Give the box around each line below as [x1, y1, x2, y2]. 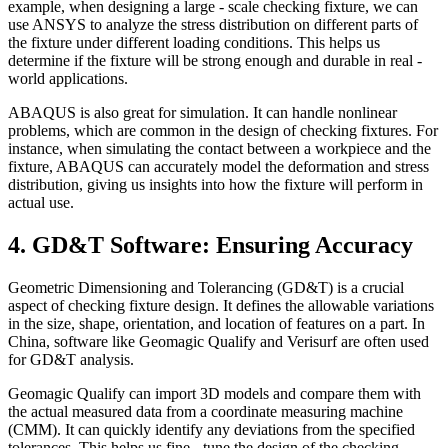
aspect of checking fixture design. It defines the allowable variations [8, 296, 434, 314]
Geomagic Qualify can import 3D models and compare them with [8, 384, 421, 402]
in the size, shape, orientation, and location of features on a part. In [8, 314, 425, 332]
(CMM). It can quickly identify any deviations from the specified [8, 420, 415, 438]
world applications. [8, 70, 128, 88]
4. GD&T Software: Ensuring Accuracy [8, 232, 413, 259]
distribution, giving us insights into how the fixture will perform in [8, 176, 423, 194]
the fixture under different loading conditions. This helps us [8, 34, 380, 52]
